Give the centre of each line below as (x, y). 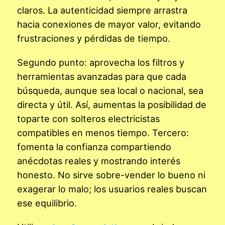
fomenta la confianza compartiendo (94, 146)
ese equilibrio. (47, 203)
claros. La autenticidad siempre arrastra (102, 10)
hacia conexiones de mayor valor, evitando (109, 24)
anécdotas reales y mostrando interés (99, 160)
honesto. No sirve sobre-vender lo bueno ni (111, 175)
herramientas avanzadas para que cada (102, 76)
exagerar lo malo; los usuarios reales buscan (112, 189)
